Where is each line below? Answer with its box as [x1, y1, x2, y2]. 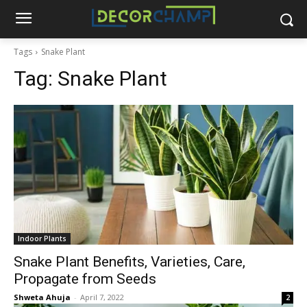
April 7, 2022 [80, 292, 124, 302]
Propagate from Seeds [14, 271, 156, 287]
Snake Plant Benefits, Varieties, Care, [14, 254, 245, 270]
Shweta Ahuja [14, 292, 71, 302]
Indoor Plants [18, 234, 66, 243]
